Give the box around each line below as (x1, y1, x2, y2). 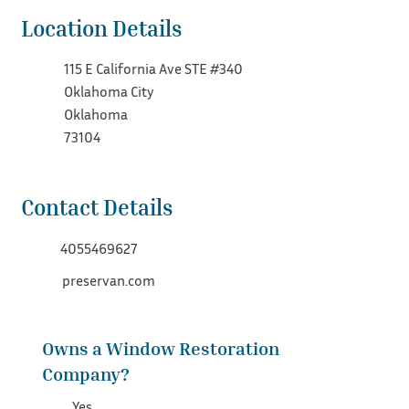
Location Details (20, 15, 183, 41)
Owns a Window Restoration (42, 337, 280, 360)
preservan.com (62, 270, 155, 289)
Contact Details (20, 194, 173, 221)
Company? (42, 362, 131, 385)
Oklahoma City (64, 82, 155, 101)
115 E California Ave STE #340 (64, 59, 244, 79)
